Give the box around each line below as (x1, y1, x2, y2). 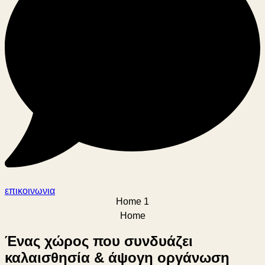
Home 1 (116, 196, 149, 206)
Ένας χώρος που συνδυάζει (5, 232, 193, 249)
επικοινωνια (5, 186, 55, 196)
